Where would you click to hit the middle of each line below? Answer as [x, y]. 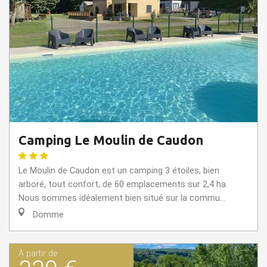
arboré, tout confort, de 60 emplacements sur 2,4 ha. [123, 185]
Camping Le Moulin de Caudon [111, 140]
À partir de [38, 254]
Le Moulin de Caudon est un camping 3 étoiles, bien [119, 171]
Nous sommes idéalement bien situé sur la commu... [122, 198]
